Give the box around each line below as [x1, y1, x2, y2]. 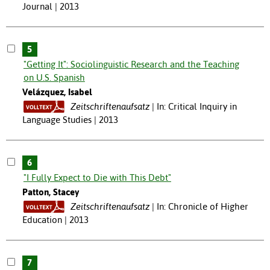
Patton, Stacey [22, 186, 79, 197]
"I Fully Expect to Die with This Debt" [23, 172, 171, 183]
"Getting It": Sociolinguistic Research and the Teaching [23, 58, 239, 69]
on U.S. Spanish [23, 72, 85, 83]
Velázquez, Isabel [22, 86, 92, 97]
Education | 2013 [22, 214, 89, 225]
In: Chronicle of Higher [156, 201, 248, 212]
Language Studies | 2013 [22, 114, 118, 125]
